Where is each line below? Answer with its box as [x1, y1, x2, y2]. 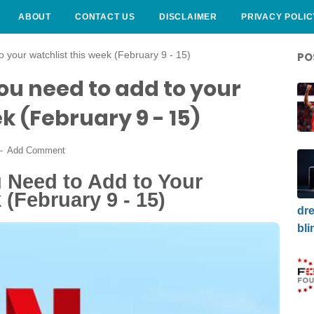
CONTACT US [75, 12, 135, 22]
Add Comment [7, 145, 65, 156]
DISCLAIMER [159, 12, 217, 22]
